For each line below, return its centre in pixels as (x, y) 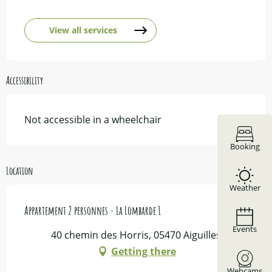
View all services (83, 30)
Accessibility (25, 80)
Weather (245, 187)
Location (20, 170)
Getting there (143, 251)
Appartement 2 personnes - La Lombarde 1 (93, 210)
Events (245, 229)
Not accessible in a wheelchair (93, 119)
